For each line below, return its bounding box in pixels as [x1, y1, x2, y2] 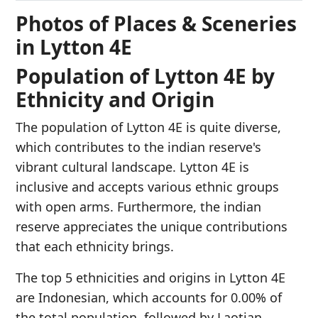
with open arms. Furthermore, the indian [16, 198, 261, 215]
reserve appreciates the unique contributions [16, 218, 287, 235]
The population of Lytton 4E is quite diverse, [16, 119, 281, 136]
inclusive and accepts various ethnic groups [16, 178, 279, 195]
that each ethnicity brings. [16, 238, 174, 255]
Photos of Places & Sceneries [16, 10, 297, 37]
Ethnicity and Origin [16, 86, 214, 113]
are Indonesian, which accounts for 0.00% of [16, 289, 282, 306]
